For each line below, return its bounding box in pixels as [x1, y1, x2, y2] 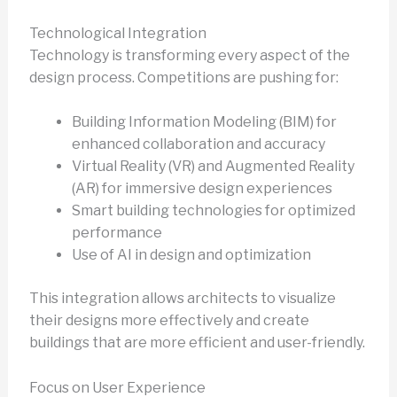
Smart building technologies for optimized [71, 202, 355, 220]
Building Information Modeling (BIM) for [71, 113, 337, 131]
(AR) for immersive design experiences [71, 180, 332, 198]
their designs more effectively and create [28, 312, 309, 330]
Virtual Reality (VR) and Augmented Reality [71, 158, 354, 175]
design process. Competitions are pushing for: [28, 68, 339, 86]
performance [71, 224, 162, 242]
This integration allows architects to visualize [28, 290, 336, 307]
